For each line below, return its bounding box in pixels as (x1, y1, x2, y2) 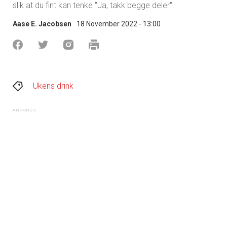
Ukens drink (33, 81, 73, 91)
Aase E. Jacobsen (13, 19, 71, 28)
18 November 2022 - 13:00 (77, 19, 161, 28)
